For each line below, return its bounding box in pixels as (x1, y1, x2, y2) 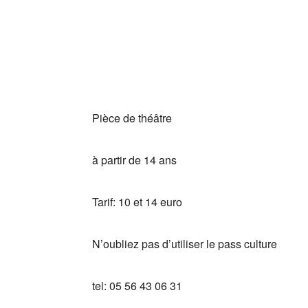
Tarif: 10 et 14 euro (92, 194, 183, 210)
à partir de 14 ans (92, 152, 177, 168)
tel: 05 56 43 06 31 (92, 278, 183, 294)
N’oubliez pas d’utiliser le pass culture (92, 236, 278, 252)
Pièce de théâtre (92, 110, 173, 126)
